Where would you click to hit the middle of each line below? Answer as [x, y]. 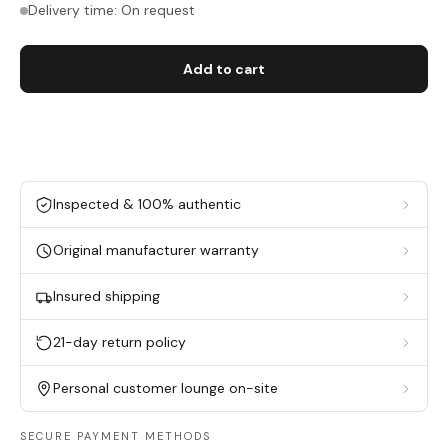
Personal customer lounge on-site [165, 388]
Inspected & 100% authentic [147, 204]
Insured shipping [106, 296]
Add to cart [224, 69]
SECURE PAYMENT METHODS [115, 436]
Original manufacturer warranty [156, 250]
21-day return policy [119, 342]
